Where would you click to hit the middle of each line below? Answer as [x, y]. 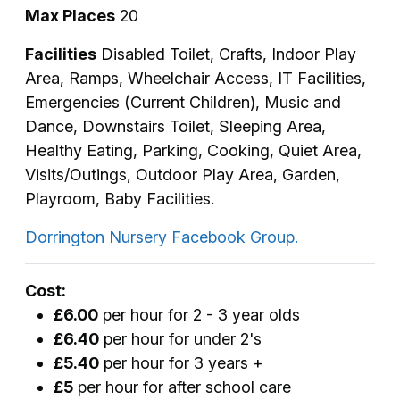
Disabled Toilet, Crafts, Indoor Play [226, 54]
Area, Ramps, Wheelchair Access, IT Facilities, [196, 78]
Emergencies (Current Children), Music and [183, 102]
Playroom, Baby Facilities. [120, 198]
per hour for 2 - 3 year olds [199, 314]
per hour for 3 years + [181, 362]
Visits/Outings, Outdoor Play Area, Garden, [183, 174]
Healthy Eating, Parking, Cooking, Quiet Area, [193, 150]
